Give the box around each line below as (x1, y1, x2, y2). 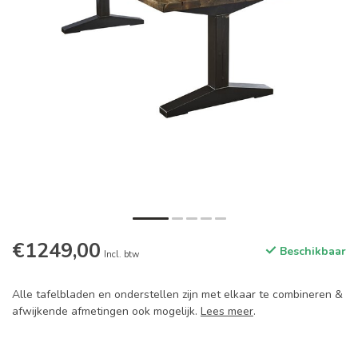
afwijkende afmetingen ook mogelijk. (12, 304, 201, 320)
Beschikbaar (276, 244, 346, 260)
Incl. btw (104, 249, 139, 261)
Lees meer (201, 304, 253, 320)
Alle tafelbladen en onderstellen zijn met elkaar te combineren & (12, 287, 343, 303)
